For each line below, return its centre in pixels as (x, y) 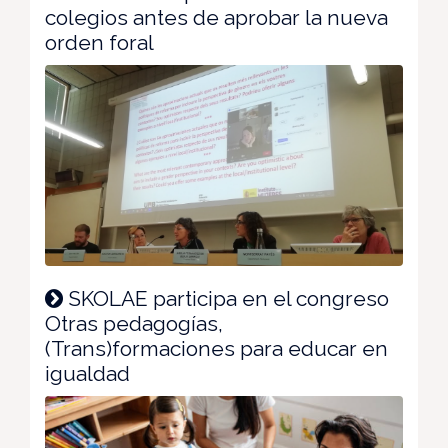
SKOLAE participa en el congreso (226, 299)
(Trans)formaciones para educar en (216, 349)
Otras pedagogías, (134, 324)
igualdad (87, 374)
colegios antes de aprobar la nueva (216, 17)
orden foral (99, 42)
